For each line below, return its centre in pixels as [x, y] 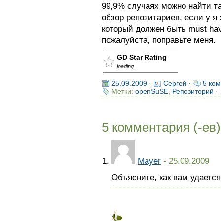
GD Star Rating [142, 57]
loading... [127, 66]
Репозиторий [193, 91]
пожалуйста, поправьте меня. [158, 40]
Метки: [123, 91]
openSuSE [151, 91]
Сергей [175, 83]
